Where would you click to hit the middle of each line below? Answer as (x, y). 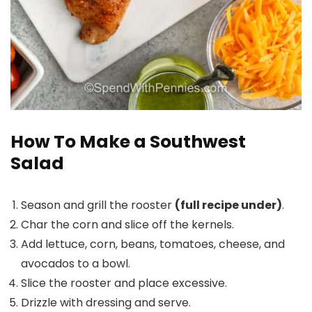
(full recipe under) (228, 205)
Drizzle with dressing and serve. (106, 303)
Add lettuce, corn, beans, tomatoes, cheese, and (153, 244)
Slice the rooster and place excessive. (124, 283)
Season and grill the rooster (98, 205)
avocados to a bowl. (76, 264)
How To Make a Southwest (128, 142)
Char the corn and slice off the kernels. (127, 225)
